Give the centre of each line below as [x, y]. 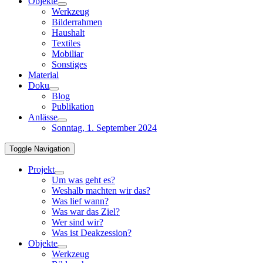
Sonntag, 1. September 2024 [104, 128]
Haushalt [68, 33]
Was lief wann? [80, 201]
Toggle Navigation [40, 149]
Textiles [66, 43]
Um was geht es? [83, 180]
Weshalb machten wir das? [101, 190]
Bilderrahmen [77, 22]
